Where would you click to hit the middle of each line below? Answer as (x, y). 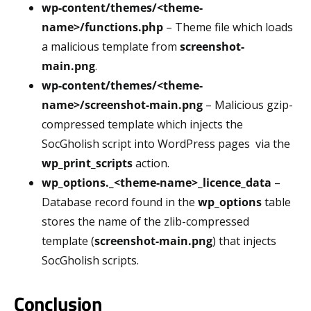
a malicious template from (111, 47)
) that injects (244, 241)
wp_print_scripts (87, 163)
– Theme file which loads (228, 27)
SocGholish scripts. (90, 261)
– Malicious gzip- (248, 105)
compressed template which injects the (142, 125)
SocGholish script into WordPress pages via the (166, 144)
